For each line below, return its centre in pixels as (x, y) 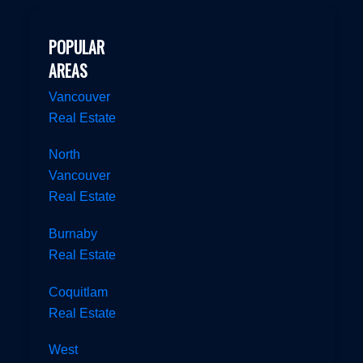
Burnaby (73, 233)
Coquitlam (78, 291)
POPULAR (76, 47)
